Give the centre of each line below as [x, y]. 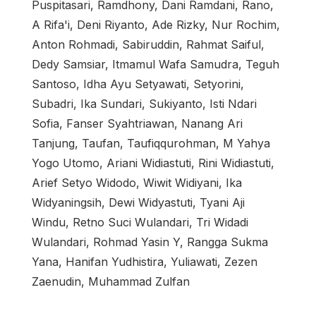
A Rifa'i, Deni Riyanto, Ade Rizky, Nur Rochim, [156, 24]
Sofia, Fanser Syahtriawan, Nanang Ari [137, 123]
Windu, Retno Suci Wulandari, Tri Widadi [140, 222]
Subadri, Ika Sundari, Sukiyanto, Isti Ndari [144, 103]
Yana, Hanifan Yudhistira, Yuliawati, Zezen [145, 261]
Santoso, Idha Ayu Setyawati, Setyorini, [138, 84]
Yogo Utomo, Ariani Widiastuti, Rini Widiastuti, [153, 163]
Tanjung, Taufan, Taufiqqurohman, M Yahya [151, 143]
